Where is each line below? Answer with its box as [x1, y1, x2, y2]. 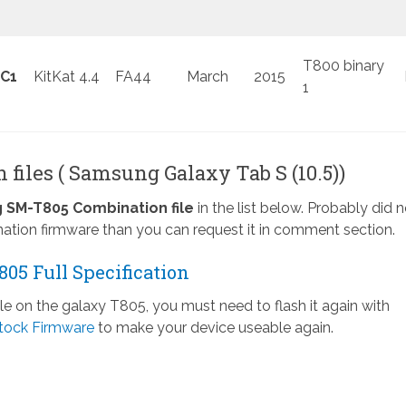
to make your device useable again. [93, 319, 333, 337]
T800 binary [302, 57, 384, 75]
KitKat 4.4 [33, 68, 100, 86]
